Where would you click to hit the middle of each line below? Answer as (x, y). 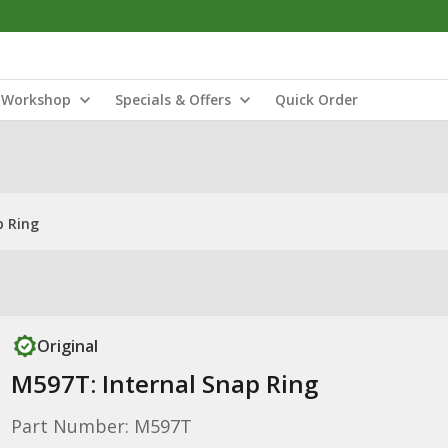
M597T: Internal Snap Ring (164, 383)
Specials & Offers (173, 99)
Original (67, 346)
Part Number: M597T (101, 426)
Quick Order (316, 99)
